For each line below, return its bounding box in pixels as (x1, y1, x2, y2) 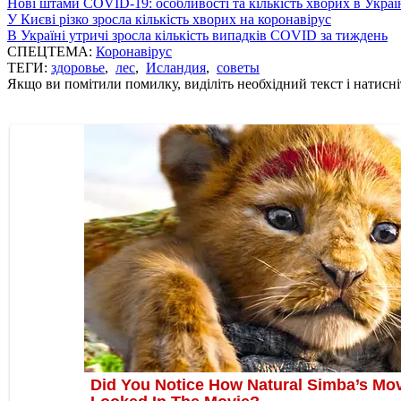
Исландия (146, 59, 206, 75)
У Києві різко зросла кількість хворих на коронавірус (7, 11, 331, 27)
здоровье (51, 59, 105, 75)
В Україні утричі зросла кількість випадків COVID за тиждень (7, 27, 388, 43)
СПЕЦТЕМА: (7, 43, 96, 59)
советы (217, 59, 260, 75)
